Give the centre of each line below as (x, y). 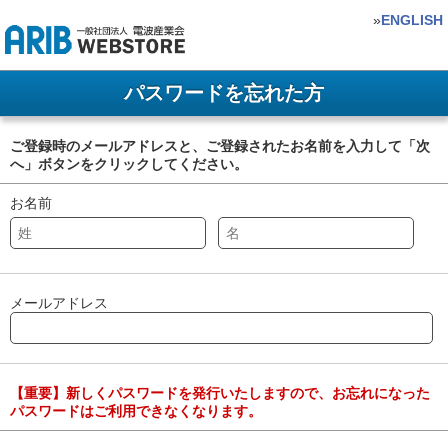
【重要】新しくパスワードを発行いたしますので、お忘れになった (220, 393)
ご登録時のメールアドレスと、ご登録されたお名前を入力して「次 (220, 146)
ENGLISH (412, 20)
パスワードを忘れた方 (224, 93)
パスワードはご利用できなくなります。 (136, 411)
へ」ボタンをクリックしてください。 (129, 164)
